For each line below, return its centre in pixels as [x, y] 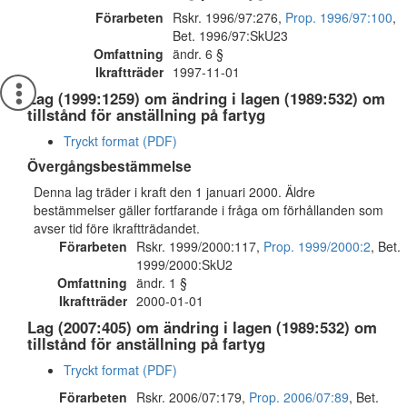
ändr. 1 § [162, 283]
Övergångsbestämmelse [109, 166]
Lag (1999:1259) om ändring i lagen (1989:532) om [206, 98]
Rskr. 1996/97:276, [229, 17]
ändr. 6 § [198, 54]
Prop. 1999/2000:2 [317, 246]
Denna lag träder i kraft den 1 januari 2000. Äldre [174, 192]
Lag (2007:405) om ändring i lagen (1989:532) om [202, 327]
